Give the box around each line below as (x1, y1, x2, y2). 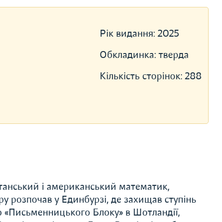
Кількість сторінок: (99, 70, 185, 82)
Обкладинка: (99, 49, 159, 61)
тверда (158, 49, 189, 61)
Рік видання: (99, 27, 158, 40)
